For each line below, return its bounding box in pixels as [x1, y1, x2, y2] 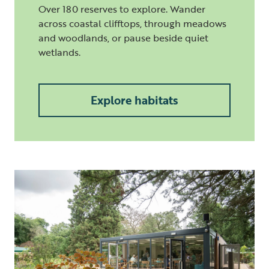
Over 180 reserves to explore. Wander [38, 1, 205, 16]
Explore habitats [91, 91, 178, 109]
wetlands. [38, 44, 80, 59]
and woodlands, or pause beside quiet [38, 30, 208, 45]
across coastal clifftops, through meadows [38, 16, 226, 31]
